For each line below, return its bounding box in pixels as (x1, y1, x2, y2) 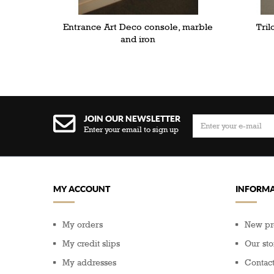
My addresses (62, 257, 116, 268)
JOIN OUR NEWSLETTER (84, 114, 180, 124)
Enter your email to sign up (84, 125, 179, 135)
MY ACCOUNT (53, 184, 110, 194)
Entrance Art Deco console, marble (63, 21, 213, 33)
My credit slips (62, 239, 120, 250)
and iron (120, 34, 156, 45)
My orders (62, 220, 103, 231)
